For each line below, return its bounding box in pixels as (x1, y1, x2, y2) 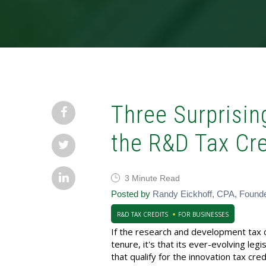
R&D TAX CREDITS (117, 210, 168, 218)
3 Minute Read (125, 173, 180, 183)
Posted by (111, 189, 150, 199)
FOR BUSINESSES (178, 210, 229, 218)
